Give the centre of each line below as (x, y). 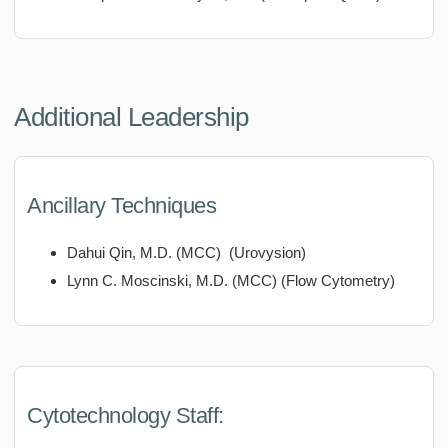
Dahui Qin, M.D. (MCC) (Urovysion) (186, 252)
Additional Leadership (131, 117)
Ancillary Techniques (121, 205)
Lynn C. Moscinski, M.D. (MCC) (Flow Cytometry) (231, 280)
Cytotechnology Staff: (128, 415)
